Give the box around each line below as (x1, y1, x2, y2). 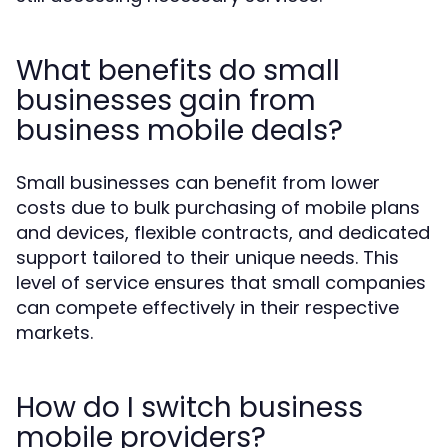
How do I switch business (16, 388, 363, 427)
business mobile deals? (16, 111, 343, 150)
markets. (16, 320, 93, 345)
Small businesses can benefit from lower (16, 170, 380, 195)
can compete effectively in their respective (16, 295, 399, 320)
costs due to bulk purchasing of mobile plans (16, 195, 420, 220)
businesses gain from (16, 81, 316, 120)
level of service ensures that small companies (16, 270, 426, 295)
